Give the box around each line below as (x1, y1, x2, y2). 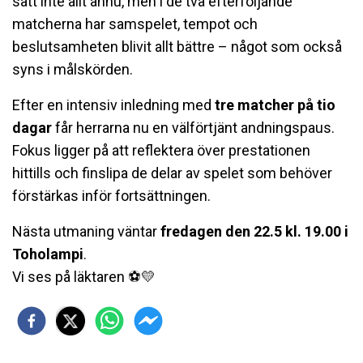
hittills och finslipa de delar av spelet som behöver (12, 164, 332, 181)
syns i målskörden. (12, 60, 133, 78)
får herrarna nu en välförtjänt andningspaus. (52, 118, 335, 136)
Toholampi (12, 245, 83, 263)
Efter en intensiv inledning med (12, 96, 215, 113)
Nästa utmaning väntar (12, 222, 160, 240)
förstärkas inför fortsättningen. (12, 186, 211, 204)
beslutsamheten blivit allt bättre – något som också (12, 37, 342, 55)
